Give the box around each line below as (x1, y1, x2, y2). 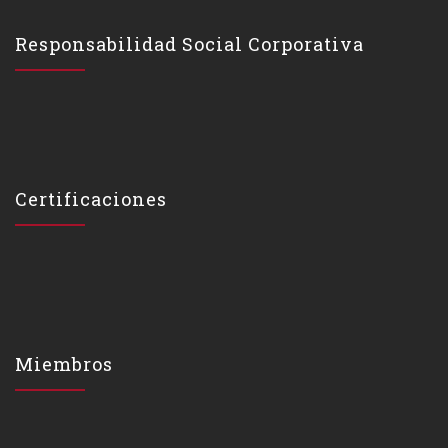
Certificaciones (15, 187, 167, 211)
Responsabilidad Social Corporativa (15, 32, 364, 56)
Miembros (15, 352, 113, 376)
